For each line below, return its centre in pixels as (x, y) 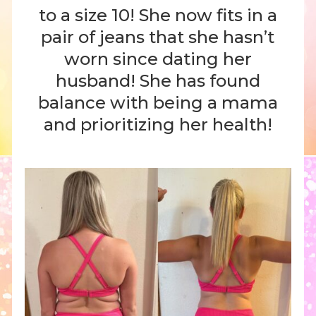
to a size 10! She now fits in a (158, 15)
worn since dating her (158, 59)
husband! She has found (158, 80)
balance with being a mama (158, 102)
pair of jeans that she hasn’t (158, 37)
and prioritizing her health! (158, 124)
